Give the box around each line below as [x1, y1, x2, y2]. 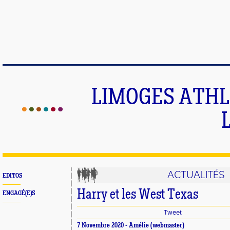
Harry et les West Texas [77, 188, 198, 202]
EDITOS [3, 172, 22, 179]
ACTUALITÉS [167, 169, 225, 181]
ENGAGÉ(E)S [3, 190, 35, 197]
